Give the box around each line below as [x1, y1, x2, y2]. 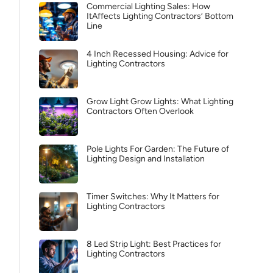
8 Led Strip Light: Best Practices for [87, 239, 221, 249]
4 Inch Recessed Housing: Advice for [87, 49, 229, 59]
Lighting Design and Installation [87, 154, 205, 164]
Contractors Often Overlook [87, 106, 194, 116]
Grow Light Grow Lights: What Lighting [87, 96, 233, 107]
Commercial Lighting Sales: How [87, 1, 210, 12]
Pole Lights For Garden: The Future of [87, 144, 229, 154]
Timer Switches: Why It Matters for [87, 191, 219, 202]
